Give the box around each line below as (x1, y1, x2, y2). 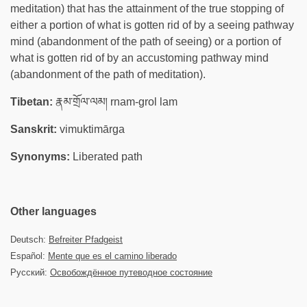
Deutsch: (10, 234, 49, 245)
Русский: (10, 267, 50, 278)
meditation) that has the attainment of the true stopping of (10, 3, 284, 14)
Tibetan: (10, 96, 53, 108)
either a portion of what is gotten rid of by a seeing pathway (10, 19, 294, 31)
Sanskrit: (10, 123, 57, 135)
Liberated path (70, 151, 143, 162)
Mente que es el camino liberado (48, 251, 177, 261)
